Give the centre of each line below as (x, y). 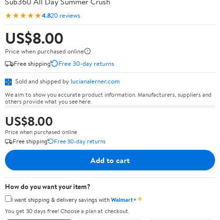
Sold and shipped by (42, 81)
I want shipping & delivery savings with (61, 199)
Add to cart (110, 160)
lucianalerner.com (95, 81)
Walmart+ (124, 199)
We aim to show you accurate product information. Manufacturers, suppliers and (108, 94)
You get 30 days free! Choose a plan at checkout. (67, 211)
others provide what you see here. (48, 101)
